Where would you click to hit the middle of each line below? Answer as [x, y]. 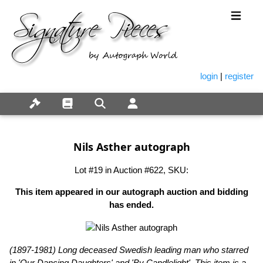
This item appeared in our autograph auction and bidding [131, 191]
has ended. [131, 204]
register [239, 76]
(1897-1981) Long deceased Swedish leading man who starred [129, 249]
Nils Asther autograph [131, 146]
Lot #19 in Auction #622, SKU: [131, 170]
